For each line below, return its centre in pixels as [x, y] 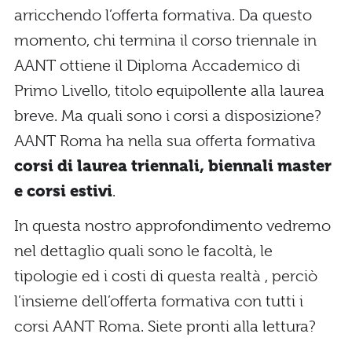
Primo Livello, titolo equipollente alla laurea [169, 90]
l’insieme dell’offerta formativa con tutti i [159, 301]
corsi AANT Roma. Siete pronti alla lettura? [165, 326]
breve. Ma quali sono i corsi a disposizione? [168, 115]
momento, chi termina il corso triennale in [165, 40]
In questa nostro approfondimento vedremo [172, 225]
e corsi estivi [63, 191]
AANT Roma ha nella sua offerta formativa [165, 141]
